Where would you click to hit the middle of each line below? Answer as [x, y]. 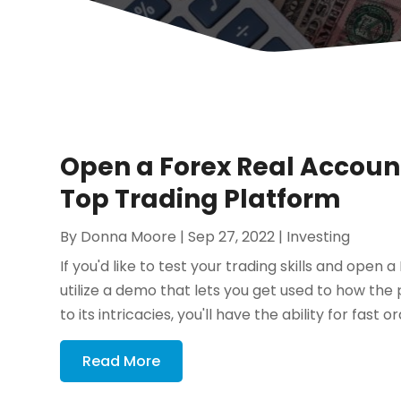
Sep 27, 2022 [232, 236]
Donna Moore [129, 236]
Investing [319, 236]
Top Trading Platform [201, 199]
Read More [122, 361]
